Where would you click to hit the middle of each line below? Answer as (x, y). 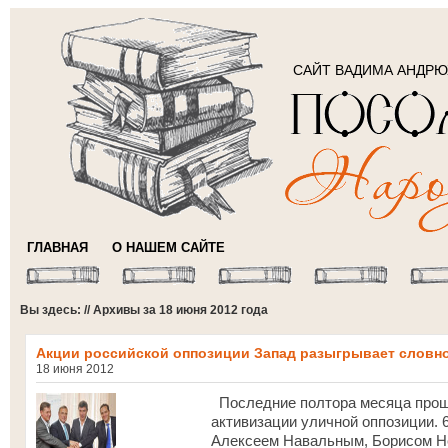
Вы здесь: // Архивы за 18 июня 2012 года (144, 310)
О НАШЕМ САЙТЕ (168, 247)
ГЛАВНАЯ (57, 247)
